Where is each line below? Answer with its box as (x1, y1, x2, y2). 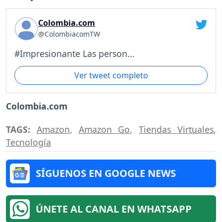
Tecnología (6, 136, 51, 149)
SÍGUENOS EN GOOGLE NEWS (36, 166, 176, 180)
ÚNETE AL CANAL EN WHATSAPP (36, 202, 192, 216)
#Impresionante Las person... (14, 47, 135, 59)
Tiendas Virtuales (139, 123, 214, 136)
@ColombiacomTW (38, 29, 100, 39)
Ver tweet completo (74, 70, 148, 81)
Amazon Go (78, 123, 130, 136)
